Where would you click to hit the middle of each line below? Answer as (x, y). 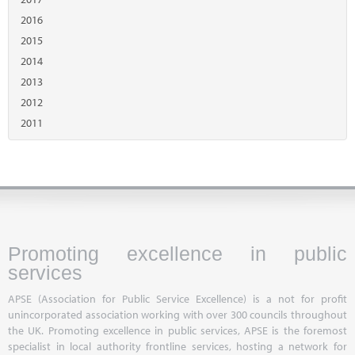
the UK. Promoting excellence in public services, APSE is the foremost (177, 330)
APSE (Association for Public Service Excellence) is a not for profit (177, 299)
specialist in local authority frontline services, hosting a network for (177, 346)
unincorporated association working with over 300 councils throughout (177, 315)
